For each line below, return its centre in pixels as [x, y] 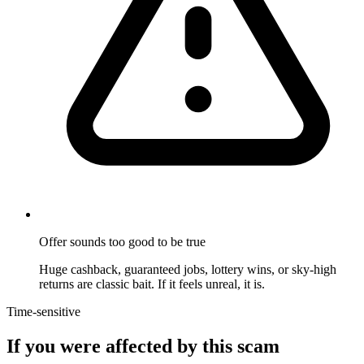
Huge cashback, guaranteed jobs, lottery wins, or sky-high [188, 270]
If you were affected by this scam [143, 347]
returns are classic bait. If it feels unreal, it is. [152, 284]
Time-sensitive [43, 312]
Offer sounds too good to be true [122, 242]
